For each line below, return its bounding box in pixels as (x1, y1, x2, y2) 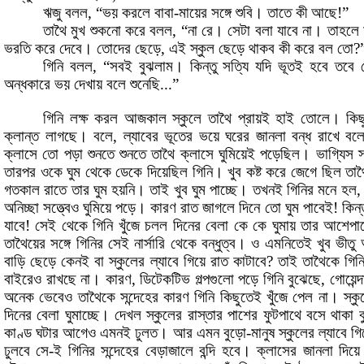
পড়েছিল (260, 145, 301, 163)
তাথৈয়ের (4, 235, 45, 253)
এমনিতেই (264, 235, 312, 253)
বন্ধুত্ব (201, 235, 236, 253)
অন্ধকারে (4, 76, 50, 93)
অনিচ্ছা (4, 199, 39, 217)
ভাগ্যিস (315, 145, 353, 163)
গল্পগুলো (194, 271, 234, 288)
